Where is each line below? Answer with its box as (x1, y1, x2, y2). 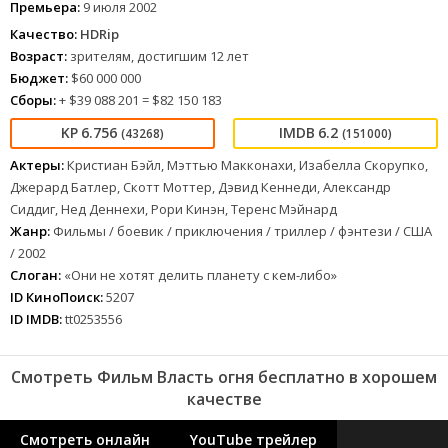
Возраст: (10, 47, 67, 66)
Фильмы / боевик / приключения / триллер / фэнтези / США (53, 222, 432, 241)
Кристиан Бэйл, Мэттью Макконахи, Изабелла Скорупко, (67, 156, 428, 175)
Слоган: (10, 266, 61, 285)
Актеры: (10, 156, 64, 175)
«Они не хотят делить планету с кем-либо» (61, 266, 337, 285)
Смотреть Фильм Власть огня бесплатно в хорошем (11, 366, 437, 389)
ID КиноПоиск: (10, 288, 103, 307)
